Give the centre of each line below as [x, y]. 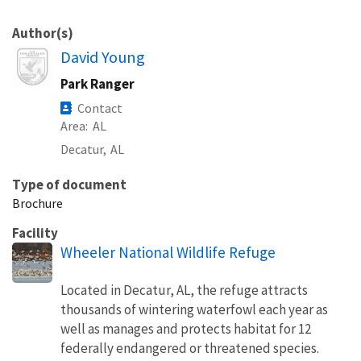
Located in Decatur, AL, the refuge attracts [184, 290]
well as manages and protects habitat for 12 [186, 328]
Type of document [69, 184]
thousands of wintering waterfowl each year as [194, 309]
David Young [103, 57]
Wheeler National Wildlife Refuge [168, 252]
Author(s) [43, 33]
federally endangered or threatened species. [190, 348]
